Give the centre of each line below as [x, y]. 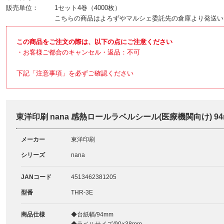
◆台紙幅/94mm [92, 214]
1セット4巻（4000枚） [88, 8]
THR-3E [82, 192]
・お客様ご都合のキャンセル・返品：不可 [78, 52]
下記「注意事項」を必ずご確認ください [75, 73]
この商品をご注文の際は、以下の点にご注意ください [94, 42]
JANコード [36, 177]
